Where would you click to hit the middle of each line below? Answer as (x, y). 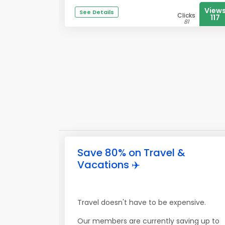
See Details (97, 12)
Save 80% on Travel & (131, 153)
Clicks (186, 15)
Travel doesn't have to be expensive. (142, 202)
